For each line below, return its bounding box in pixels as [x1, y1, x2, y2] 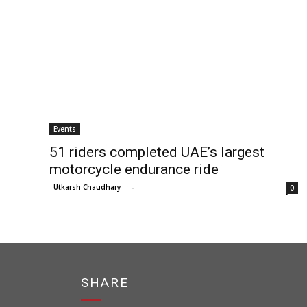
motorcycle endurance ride [49, 161, 219, 177]
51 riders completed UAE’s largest [49, 144, 265, 160]
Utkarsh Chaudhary [53, 182, 121, 192]
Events [53, 124, 76, 134]
